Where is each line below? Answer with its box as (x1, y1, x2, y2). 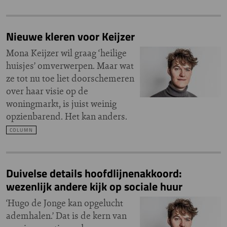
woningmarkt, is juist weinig (6, 97, 117, 110)
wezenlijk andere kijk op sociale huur (6, 178, 182, 195)
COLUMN (10, 126, 33, 134)
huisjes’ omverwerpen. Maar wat (6, 59, 134, 72)
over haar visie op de (6, 85, 88, 97)
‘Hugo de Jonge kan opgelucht (6, 197, 123, 209)
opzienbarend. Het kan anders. (6, 110, 127, 123)
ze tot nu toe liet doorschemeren (6, 72, 134, 85)
